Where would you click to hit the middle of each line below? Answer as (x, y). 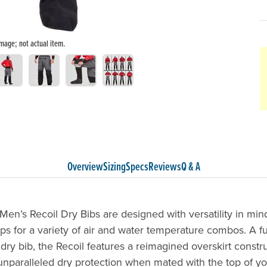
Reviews (164, 167)
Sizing (114, 167)
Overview (85, 167)
